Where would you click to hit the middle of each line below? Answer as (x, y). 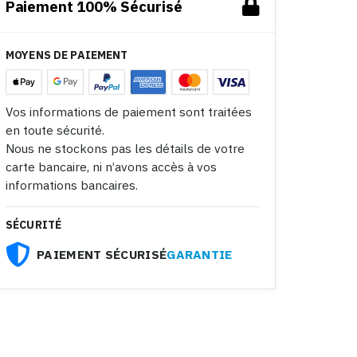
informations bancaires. (72, 185)
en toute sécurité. (55, 130)
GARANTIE (200, 254)
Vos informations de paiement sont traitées (129, 112)
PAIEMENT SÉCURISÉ (102, 254)
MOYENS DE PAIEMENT (67, 55)
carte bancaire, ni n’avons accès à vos (111, 167)
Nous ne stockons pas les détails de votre (125, 148)
